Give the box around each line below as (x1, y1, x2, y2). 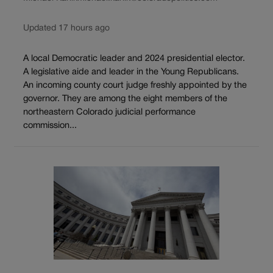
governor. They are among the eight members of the (23, 94, 227, 103)
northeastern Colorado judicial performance (23, 108, 196, 116)
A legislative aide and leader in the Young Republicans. (23, 68, 239, 76)
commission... (23, 121, 77, 130)
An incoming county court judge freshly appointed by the (23, 81, 247, 90)
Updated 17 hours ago (23, 24, 110, 33)
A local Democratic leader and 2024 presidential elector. (23, 54, 245, 63)
